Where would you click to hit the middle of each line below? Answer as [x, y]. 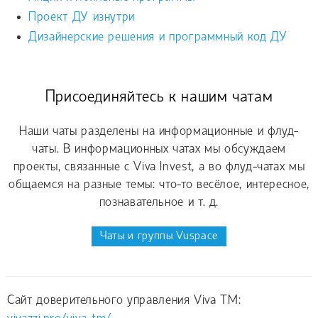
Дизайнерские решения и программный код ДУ [158, 37]
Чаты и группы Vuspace [159, 236]
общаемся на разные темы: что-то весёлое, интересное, [159, 185]
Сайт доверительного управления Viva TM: [124, 301]
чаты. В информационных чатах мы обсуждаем [159, 149]
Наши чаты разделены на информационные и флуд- [159, 131]
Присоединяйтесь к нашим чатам [159, 98]
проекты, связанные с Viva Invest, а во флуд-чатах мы [159, 167]
